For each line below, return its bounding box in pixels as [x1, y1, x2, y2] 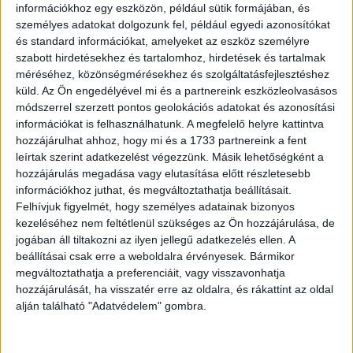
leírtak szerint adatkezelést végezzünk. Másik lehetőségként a [16, 150, 324, 163]
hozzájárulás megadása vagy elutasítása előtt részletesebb [16, 166, 310, 180]
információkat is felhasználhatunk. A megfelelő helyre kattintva [16, 117, 324, 130]
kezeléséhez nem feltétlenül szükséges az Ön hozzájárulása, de [16, 216, 335, 229]
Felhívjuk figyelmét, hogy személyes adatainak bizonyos [16, 199, 295, 213]
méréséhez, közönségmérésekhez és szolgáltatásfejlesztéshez [16, 67, 329, 80]
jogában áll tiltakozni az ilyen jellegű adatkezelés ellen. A [16, 232, 295, 246]
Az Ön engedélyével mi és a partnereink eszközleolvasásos [42, 84, 337, 97]
